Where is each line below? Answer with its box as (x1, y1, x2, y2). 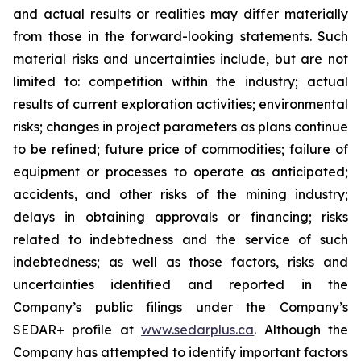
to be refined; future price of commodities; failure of (13, 141, 348, 157)
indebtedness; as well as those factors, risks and (13, 254, 348, 270)
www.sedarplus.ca (141, 322, 255, 338)
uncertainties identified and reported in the (13, 276, 348, 293)
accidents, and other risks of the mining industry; (13, 186, 348, 202)
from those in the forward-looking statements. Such (13, 28, 348, 44)
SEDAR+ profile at (13, 322, 142, 338)
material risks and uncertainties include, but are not (13, 51, 348, 67)
